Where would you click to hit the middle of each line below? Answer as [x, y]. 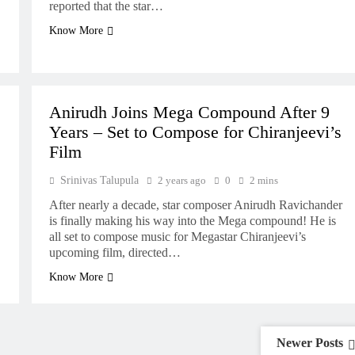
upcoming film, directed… [115, 252]
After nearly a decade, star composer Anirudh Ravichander [195, 205]
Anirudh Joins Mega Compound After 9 [189, 113]
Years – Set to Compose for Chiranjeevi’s [195, 132]
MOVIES [109, 74]
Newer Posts [310, 343]
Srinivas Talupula [99, 180]
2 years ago [181, 180]
